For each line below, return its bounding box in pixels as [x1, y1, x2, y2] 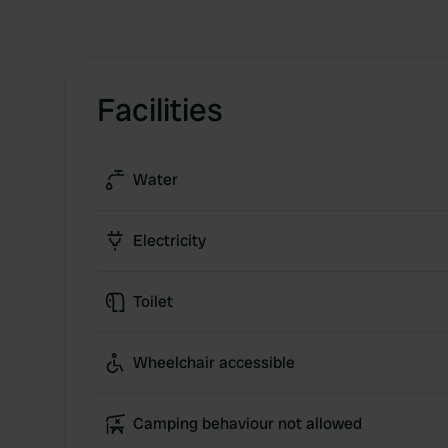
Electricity [133, 230, 206, 251]
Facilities [97, 89, 223, 131]
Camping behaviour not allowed [133, 413, 362, 434]
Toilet [133, 291, 173, 312]
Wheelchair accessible [133, 352, 295, 373]
